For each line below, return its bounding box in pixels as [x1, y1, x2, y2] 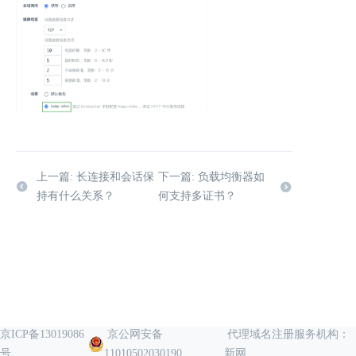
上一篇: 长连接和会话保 [37, 170, 154, 183]
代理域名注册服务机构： [224, 328, 350, 340]
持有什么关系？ [37, 189, 114, 202]
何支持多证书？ [157, 189, 236, 202]
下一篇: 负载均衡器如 [157, 170, 265, 183]
